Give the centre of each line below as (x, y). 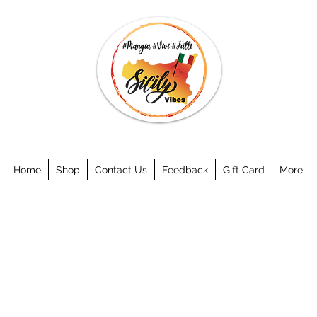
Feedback (185, 170)
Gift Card (244, 170)
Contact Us (121, 170)
